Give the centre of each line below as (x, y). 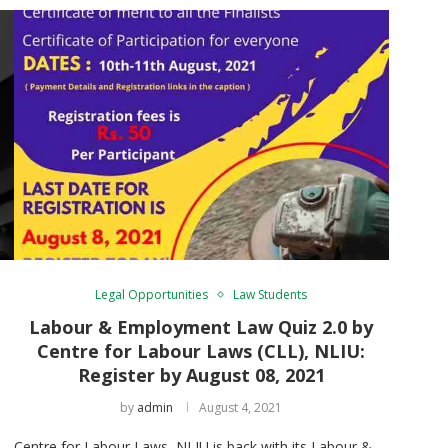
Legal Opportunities (152, 294)
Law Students (270, 294)
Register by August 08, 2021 (201, 374)
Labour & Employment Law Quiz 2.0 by (201, 326)
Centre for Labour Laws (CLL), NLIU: (201, 350)
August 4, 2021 (241, 407)
